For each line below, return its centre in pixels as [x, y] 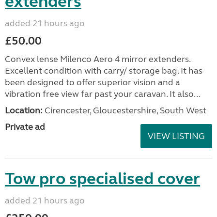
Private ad [25, 127]
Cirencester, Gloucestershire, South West [124, 110]
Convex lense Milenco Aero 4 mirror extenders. [98, 59]
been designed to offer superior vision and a [93, 82]
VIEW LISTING [176, 136]
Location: [24, 110]
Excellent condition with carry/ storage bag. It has [104, 71]
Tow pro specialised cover [102, 179]
